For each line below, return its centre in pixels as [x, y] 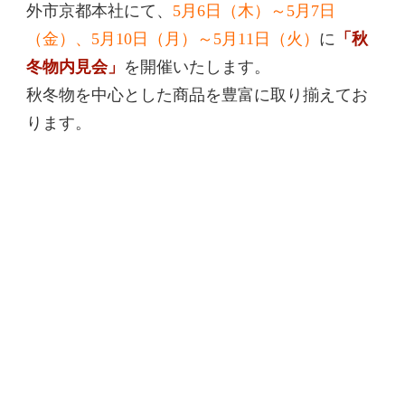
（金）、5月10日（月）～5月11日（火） [173, 39]
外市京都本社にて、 [99, 11]
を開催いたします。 [197, 67]
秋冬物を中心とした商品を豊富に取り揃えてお [197, 95]
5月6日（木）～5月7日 [254, 11]
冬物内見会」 [75, 67]
